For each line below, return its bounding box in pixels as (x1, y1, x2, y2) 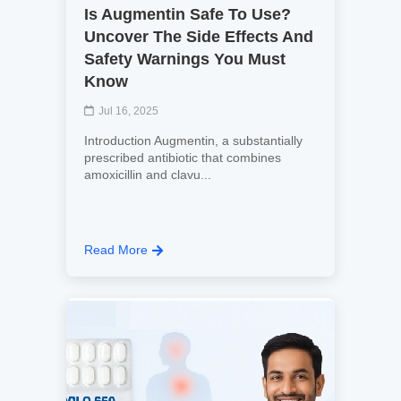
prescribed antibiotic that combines (84, 150, 281, 165)
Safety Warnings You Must (84, 50, 286, 68)
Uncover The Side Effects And (84, 28, 313, 46)
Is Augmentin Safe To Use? (84, 5, 291, 23)
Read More (84, 243, 148, 257)
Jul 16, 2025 (98, 105, 158, 117)
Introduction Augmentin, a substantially (84, 133, 303, 148)
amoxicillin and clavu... (84, 167, 211, 182)
